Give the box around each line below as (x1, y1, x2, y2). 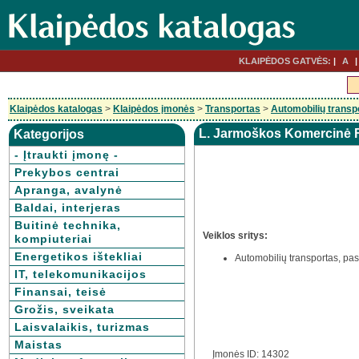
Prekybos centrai (14, 166, 119, 179)
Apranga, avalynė (14, 184, 123, 196)
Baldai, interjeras (14, 201, 121, 214)
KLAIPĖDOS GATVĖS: (238, 56, 331, 66)
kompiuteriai (14, 232, 92, 245)
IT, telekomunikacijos (14, 268, 147, 280)
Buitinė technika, (14, 219, 121, 232)
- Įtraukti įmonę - (14, 148, 119, 161)
